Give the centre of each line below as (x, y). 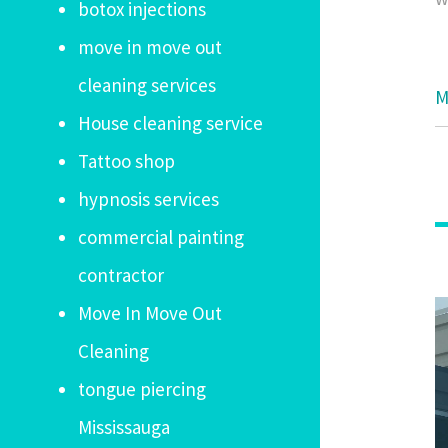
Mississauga (124, 427)
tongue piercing (142, 389)
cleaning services (147, 85)
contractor (121, 275)
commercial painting (161, 237)
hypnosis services (148, 199)
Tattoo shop (126, 161)
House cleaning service (170, 123)
